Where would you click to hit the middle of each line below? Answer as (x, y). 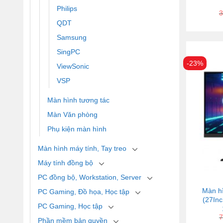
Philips (67, 8)
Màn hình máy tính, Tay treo (82, 148)
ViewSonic (73, 66)
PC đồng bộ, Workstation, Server (90, 177)
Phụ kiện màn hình (77, 129)
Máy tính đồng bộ (65, 163)
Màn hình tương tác (78, 100)
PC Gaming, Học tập (70, 206)
